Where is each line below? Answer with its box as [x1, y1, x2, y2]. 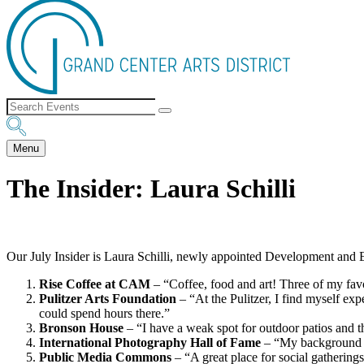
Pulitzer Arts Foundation [39, 291, 180, 305]
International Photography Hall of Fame [39, 335, 264, 349]
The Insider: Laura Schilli [6, 174, 296, 204]
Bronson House [39, 320, 127, 335]
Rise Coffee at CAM [39, 276, 154, 291]
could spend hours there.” [39, 305, 170, 320]
